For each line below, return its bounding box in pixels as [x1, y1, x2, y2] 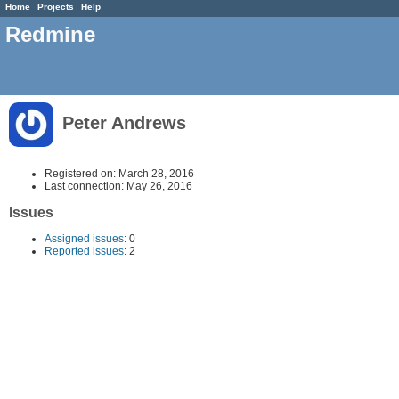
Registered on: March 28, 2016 [45, 167, 194, 180]
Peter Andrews [57, 113, 186, 134]
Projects [37, 2, 74, 12]
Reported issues [45, 244, 124, 257]
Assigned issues [45, 232, 124, 245]
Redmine [5, 22, 95, 47]
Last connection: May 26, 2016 [45, 179, 192, 192]
